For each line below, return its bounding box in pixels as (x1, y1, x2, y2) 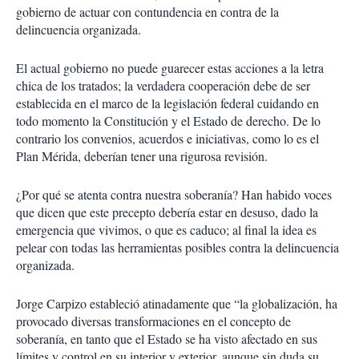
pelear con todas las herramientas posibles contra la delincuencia (16, 239, 339, 256)
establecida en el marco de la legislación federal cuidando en (16, 95, 319, 111)
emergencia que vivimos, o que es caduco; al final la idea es (16, 221, 317, 238)
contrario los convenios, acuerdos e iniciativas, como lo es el (16, 130, 319, 147)
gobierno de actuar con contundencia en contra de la (16, 3, 279, 20)
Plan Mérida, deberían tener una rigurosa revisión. (16, 147, 268, 164)
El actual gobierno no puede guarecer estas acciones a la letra (16, 59, 324, 76)
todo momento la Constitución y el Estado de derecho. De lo (16, 112, 321, 129)
